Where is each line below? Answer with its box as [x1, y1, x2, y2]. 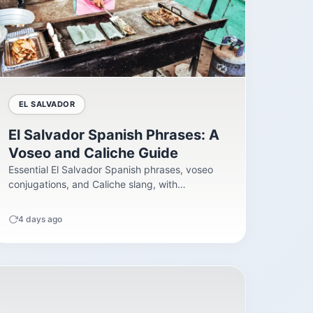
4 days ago [17, 214, 62, 225]
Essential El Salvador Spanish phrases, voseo [8, 163, 213, 176]
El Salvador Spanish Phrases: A [8, 126, 219, 144]
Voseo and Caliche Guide [8, 145, 178, 162]
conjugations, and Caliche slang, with [8, 178, 177, 191]
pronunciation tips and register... [8, 193, 156, 205]
